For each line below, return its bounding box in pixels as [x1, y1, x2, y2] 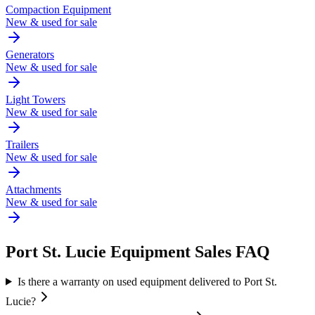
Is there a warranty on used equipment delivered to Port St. [17, 275, 277, 288]
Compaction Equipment [6, 4, 111, 15]
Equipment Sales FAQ [106, 242, 270, 261]
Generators [6, 49, 54, 60]
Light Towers [6, 94, 65, 105]
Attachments [6, 184, 61, 195]
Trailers [6, 139, 39, 150]
